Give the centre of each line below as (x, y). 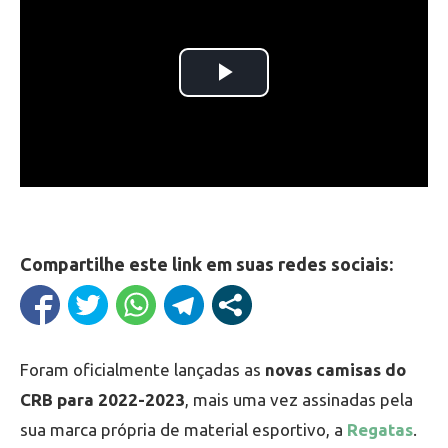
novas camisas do (333, 369)
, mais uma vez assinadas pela (299, 399)
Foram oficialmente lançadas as (140, 369)
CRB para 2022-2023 (102, 399)
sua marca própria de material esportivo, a (183, 429)
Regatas (380, 429)
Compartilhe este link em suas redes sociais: (206, 263)
